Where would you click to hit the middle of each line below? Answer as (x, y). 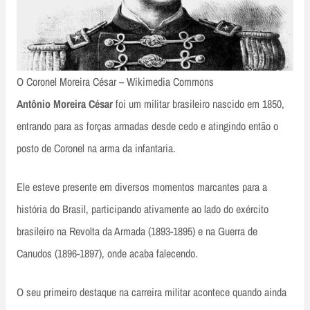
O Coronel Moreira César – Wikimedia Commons (115, 82)
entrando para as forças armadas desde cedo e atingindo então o (147, 126)
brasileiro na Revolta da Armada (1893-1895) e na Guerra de (137, 231)
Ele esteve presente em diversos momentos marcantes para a (142, 187)
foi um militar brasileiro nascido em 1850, (200, 104)
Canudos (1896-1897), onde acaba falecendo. (107, 254)
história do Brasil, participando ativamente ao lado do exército (143, 209)
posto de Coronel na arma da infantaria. (96, 148)
